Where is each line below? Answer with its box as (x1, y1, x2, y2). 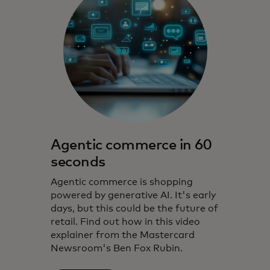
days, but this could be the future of (51, 204, 218, 214)
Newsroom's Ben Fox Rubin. (51, 243, 185, 254)
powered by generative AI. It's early (51, 190, 216, 201)
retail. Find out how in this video (51, 217, 200, 227)
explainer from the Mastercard (51, 230, 195, 240)
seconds (51, 155, 105, 170)
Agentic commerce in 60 (51, 138, 212, 153)
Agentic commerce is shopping (51, 177, 193, 187)
